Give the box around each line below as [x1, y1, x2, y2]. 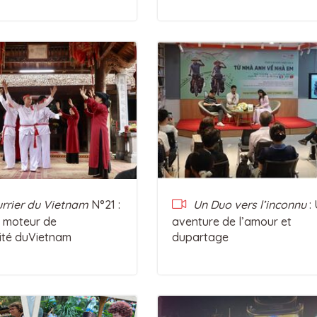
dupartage [171, 230, 229, 244]
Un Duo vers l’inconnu [192, 197, 306, 212]
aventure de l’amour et [171, 214, 292, 229]
